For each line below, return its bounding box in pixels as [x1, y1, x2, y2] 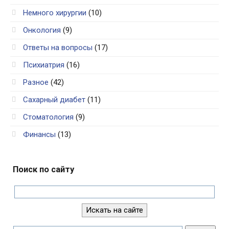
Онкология [23, 25, 61, 35]
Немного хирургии [23, 8, 86, 17]
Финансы [23, 129, 56, 139]
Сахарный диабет [23, 95, 85, 104]
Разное [23, 77, 49, 87]
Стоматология [23, 112, 74, 122]
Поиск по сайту [13, 164, 74, 174]
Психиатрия [23, 60, 64, 70]
